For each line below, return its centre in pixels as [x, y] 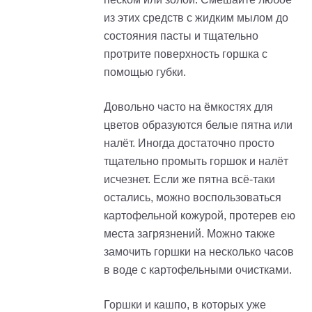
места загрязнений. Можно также [189, 233]
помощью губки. [145, 72]
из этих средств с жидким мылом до [196, 17]
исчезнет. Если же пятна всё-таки [189, 179]
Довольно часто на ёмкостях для [188, 107]
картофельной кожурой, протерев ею [200, 215]
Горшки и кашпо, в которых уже [185, 304]
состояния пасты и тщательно [181, 36]
